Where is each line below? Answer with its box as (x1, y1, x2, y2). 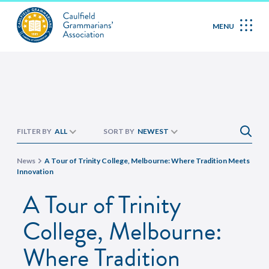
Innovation (17, 167, 53, 176)
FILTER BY (17, 127, 52, 136)
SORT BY (103, 127, 134, 136)
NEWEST (138, 127, 169, 136)
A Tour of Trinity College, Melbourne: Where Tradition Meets (44, 156, 250, 165)
